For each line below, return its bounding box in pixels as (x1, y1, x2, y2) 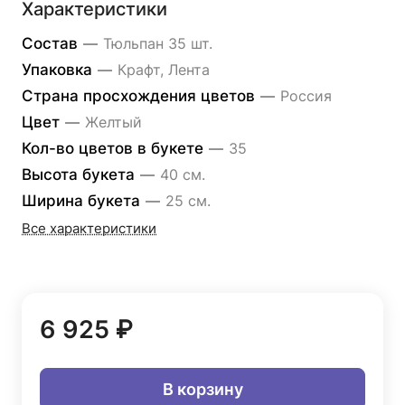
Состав (22, 34, 82, 52)
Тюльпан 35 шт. (103, 34, 212, 52)
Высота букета (22, 165, 139, 184)
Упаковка (22, 61, 97, 79)
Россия (280, 87, 332, 105)
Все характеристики (22, 221, 156, 237)
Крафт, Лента (118, 61, 210, 79)
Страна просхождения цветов (22, 87, 259, 105)
